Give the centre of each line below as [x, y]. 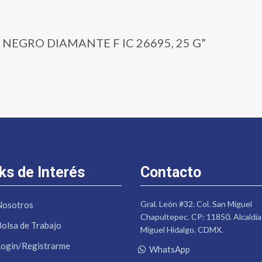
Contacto [171, 173]
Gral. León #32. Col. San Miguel [196, 204]
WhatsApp [170, 249]
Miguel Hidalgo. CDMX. [182, 230]
